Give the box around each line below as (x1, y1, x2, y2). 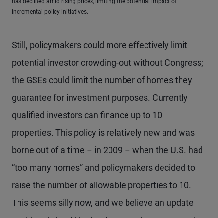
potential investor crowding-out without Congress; (12, 57, 203, 68)
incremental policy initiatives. (12, 8, 88, 15)
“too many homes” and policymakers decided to (12, 163, 195, 173)
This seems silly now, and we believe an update (12, 198, 194, 208)
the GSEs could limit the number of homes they (12, 75, 192, 85)
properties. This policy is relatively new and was (12, 127, 195, 138)
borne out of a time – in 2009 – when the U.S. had (12, 145, 203, 155)
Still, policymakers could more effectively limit (12, 40, 187, 50)
